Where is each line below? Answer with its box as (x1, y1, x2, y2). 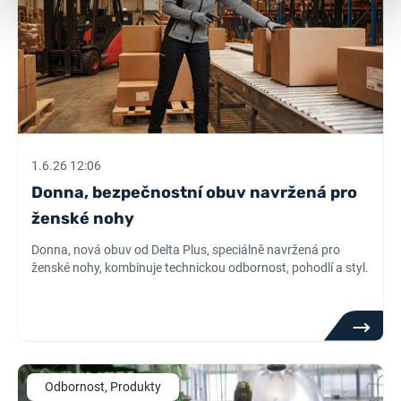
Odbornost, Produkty (45, 380, 162, 394)
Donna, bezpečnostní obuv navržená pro (31, 183, 358, 202)
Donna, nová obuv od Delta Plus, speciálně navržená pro (31, 243, 341, 257)
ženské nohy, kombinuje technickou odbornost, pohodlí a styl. (31, 260, 370, 275)
